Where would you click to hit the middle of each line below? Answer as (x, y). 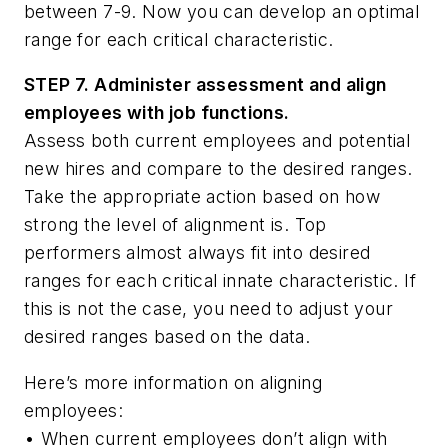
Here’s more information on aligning (173, 383)
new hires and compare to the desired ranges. (218, 169)
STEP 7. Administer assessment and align (205, 85)
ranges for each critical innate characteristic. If (220, 281)
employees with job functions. (157, 113)
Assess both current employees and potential (217, 141)
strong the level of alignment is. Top (175, 225)
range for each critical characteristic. (179, 39)
